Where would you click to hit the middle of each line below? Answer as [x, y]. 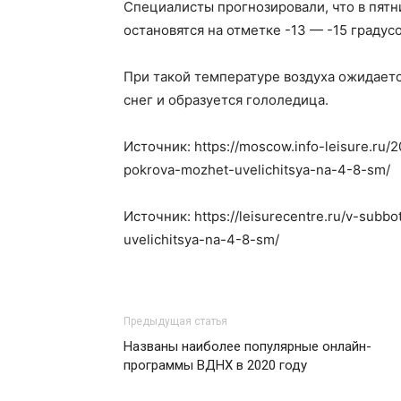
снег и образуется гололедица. [226, 100]
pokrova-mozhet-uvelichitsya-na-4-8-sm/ [257, 170]
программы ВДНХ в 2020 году [215, 365]
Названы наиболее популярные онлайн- [247, 346]
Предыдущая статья [175, 321]
